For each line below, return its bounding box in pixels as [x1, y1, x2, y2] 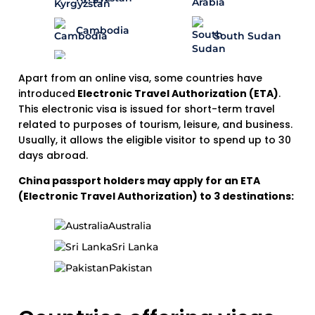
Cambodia [76, 24, 129, 37]
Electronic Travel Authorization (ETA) [75, 86, 278, 101]
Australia [108, 219, 151, 232]
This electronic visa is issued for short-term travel [18, 101, 275, 116]
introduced [18, 86, 75, 101]
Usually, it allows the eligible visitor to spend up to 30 [18, 132, 291, 147]
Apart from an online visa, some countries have [18, 70, 262, 85]
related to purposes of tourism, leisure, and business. [18, 117, 292, 131]
